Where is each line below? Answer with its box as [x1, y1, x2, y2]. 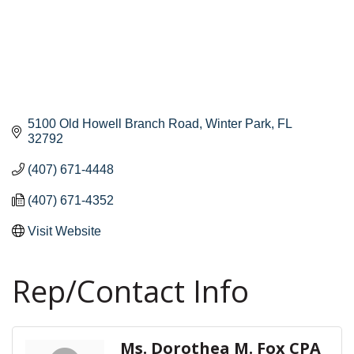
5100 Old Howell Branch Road [28, 116, 199, 130]
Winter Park [205, 116, 271, 130]
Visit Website [28, 224, 101, 238]
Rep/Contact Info [12, 269, 249, 311]
